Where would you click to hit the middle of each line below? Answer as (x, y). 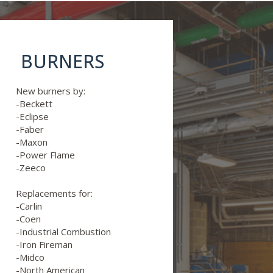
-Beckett (34, 104)
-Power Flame (45, 155)
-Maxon (32, 142)
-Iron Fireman (44, 244)
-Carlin (29, 206)
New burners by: (51, 91)
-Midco (30, 257)
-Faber (30, 129)
